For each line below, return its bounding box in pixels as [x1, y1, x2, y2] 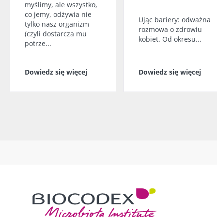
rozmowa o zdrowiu [139, 24, 202, 34]
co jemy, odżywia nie [25, 9, 92, 19]
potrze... [25, 38, 51, 48]
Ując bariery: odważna [139, 15, 211, 24]
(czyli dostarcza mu [25, 29, 87, 38]
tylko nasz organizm [25, 19, 89, 29]
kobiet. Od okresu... [139, 34, 201, 44]
